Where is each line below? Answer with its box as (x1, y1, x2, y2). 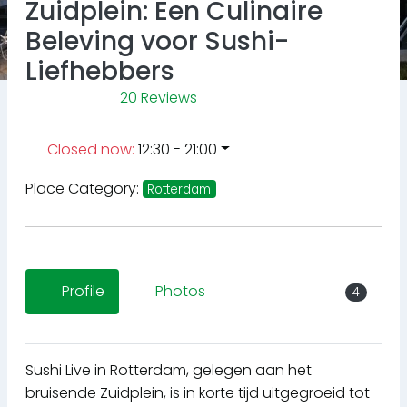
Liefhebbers (25, 53, 174, 89)
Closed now (47, 138, 132, 160)
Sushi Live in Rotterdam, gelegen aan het (25, 360, 312, 382)
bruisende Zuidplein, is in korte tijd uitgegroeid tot (25, 382, 370, 404)
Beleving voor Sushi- (25, 23, 289, 59)
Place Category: (25, 177, 143, 199)
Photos (155, 281, 205, 303)
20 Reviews (120, 86, 197, 108)
